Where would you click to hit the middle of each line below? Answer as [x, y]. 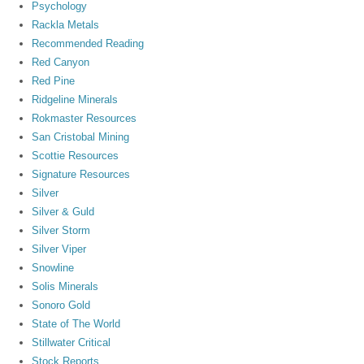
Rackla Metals [66, 24]
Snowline [53, 267]
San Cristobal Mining [81, 136]
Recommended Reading [88, 43]
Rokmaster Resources [84, 118]
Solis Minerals [65, 286]
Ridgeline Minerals [75, 99]
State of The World [76, 323]
